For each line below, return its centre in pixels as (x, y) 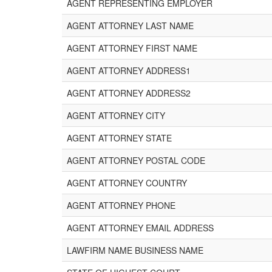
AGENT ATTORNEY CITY (116, 115)
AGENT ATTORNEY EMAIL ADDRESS (140, 228)
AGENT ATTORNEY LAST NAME (130, 25)
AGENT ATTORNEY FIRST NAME (132, 48)
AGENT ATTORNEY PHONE (121, 205)
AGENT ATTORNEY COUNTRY (127, 183)
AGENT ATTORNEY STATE (119, 138)
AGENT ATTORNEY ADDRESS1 (129, 70)
